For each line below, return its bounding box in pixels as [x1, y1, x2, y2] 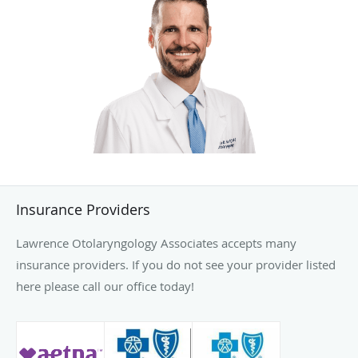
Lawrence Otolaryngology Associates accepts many [16, 235, 296, 252]
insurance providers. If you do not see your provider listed [16, 257, 336, 273]
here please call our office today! [16, 278, 194, 295]
